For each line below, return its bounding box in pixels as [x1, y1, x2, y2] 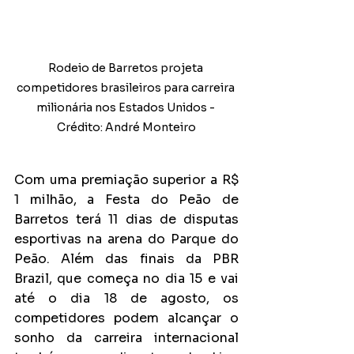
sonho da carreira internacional [14, 329, 239, 346]
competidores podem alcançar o [14, 309, 239, 326]
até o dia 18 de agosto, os [14, 289, 239, 307]
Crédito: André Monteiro [57, 119, 196, 134]
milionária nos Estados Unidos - [36, 100, 217, 115]
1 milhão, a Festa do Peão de [14, 190, 239, 208]
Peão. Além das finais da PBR [14, 250, 239, 267]
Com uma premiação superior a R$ [14, 171, 239, 188]
